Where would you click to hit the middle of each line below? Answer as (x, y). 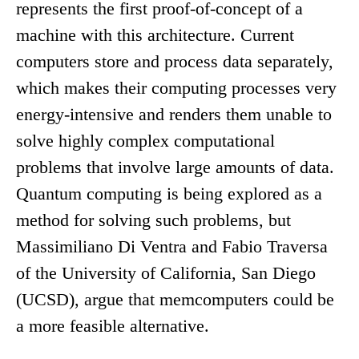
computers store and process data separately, (175, 62)
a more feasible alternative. (113, 326)
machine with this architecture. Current (155, 35)
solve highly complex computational (145, 141)
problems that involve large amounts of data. (175, 167)
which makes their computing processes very (176, 88)
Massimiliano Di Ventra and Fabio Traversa (172, 247)
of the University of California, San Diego (166, 273)
